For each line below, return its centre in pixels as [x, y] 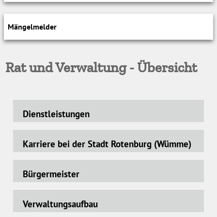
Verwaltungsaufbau [61, 204]
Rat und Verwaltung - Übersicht [101, 67]
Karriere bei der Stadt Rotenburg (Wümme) [107, 144]
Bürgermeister [51, 174]
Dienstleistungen [56, 114]
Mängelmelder [32, 27]
